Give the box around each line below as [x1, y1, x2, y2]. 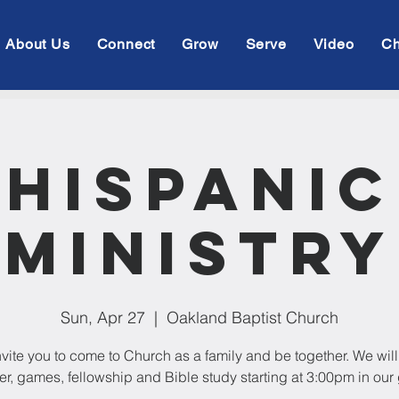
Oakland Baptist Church [167, 307, 338, 328]
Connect [96, 36, 156, 53]
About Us [5, 36, 70, 53]
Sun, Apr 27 [61, 307, 145, 328]
